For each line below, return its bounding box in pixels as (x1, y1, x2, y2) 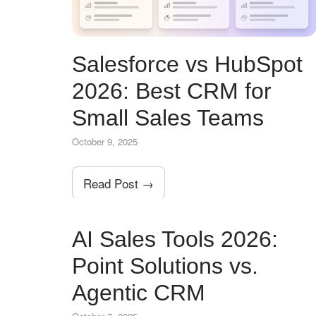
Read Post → (83, 174, 154, 192)
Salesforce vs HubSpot (72, 51, 303, 77)
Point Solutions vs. (72, 253, 258, 279)
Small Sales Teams (72, 104, 264, 130)
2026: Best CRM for (72, 78, 272, 104)
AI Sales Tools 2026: (72, 226, 278, 252)
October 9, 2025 (72, 134, 138, 148)
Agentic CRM (72, 279, 205, 305)
